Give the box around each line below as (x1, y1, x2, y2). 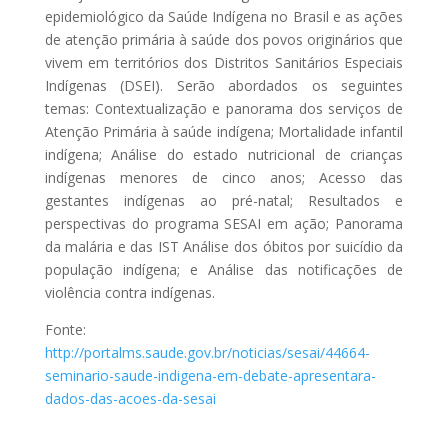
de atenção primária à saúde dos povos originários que (44, 29, 404, 49)
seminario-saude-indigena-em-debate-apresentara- (44, 365, 376, 385)
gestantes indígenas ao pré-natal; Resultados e (44, 190, 404, 210)
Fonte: (44, 319, 86, 339)
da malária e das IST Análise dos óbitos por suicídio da (44, 236, 404, 256)
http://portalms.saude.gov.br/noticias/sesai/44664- (44, 342, 370, 362)
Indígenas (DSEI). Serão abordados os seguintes (44, 75, 404, 95)
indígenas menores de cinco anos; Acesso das (44, 167, 404, 187)
